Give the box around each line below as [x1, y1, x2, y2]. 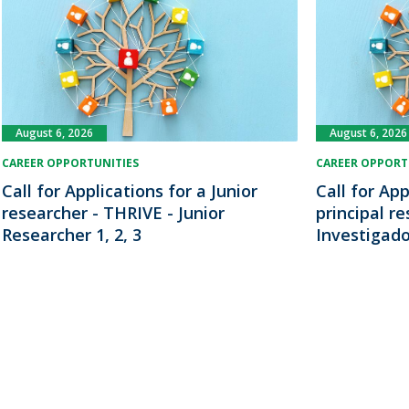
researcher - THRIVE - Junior [2, 202, 225, 225]
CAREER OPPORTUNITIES [2, 155, 140, 172]
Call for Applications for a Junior [2, 180, 258, 203]
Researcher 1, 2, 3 [2, 224, 142, 246]
